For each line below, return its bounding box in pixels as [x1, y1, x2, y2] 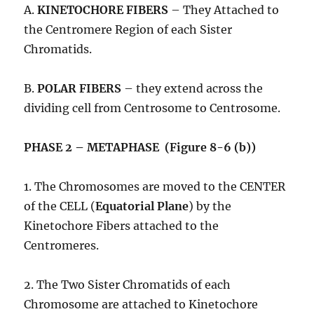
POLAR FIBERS [37, 81, 122, 96]
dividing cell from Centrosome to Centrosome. [24, 101, 281, 116]
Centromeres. [24, 238, 100, 253]
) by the [189, 199, 232, 214]
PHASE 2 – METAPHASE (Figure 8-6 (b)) [24, 140, 257, 155]
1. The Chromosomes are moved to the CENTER [24, 179, 286, 194]
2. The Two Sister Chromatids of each [24, 278, 231, 292]
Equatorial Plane [95, 199, 189, 214]
